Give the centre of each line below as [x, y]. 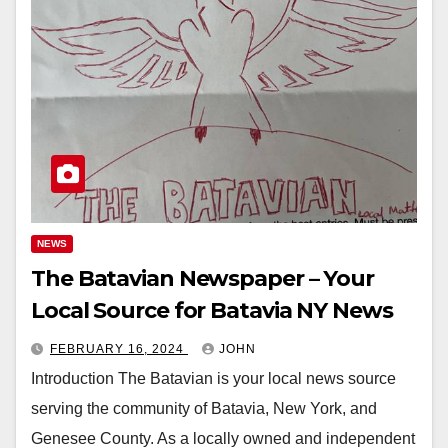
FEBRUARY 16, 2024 [119, 348]
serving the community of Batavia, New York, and [204, 408]
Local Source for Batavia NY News [212, 310]
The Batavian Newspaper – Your [203, 278]
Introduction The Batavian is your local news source [213, 378]
